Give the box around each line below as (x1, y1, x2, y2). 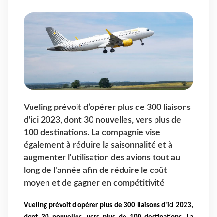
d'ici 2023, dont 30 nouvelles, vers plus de (24, 116, 181, 124)
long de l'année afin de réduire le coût (24, 166, 167, 175)
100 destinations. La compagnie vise (24, 128, 160, 137)
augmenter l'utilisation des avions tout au (24, 154, 180, 162)
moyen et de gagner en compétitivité (24, 179, 165, 187)
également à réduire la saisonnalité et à (24, 141, 172, 150)
